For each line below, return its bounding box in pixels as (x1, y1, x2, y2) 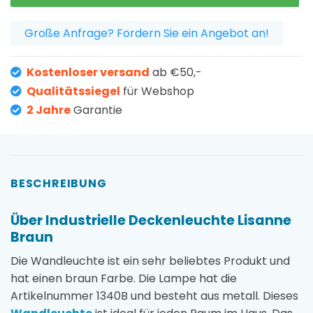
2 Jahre (27, 101, 71, 118)
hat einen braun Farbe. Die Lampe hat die (10, 270, 237, 287)
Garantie (71, 101, 122, 118)
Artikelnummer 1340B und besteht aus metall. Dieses (10, 288, 298, 305)
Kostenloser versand (27, 64, 150, 80)
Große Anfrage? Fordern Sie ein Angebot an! (24, 24, 269, 41)
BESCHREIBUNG (10, 175, 107, 191)
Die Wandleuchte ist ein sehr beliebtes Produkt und (10, 253, 290, 270)
